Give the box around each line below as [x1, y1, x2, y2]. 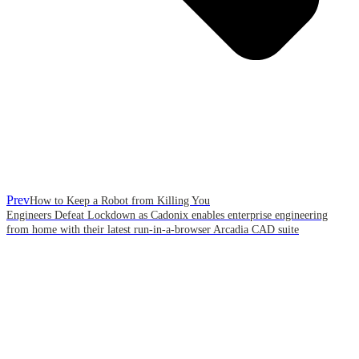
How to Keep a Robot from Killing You [30, 195, 210, 208]
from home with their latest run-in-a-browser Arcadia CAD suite [6, 224, 299, 236]
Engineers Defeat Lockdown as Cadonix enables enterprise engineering [6, 209, 328, 222]
